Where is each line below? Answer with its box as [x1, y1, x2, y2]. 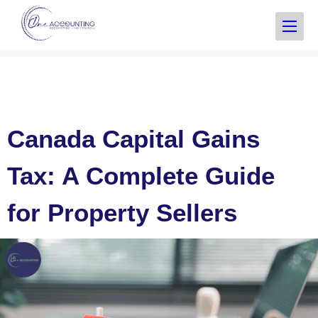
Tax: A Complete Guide [7, 162, 275, 190]
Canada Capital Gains [7, 125, 260, 153]
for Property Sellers [7, 199, 237, 226]
